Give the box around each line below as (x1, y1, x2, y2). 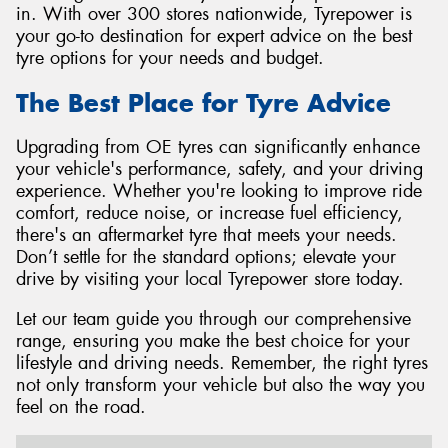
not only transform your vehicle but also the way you (16, 372, 425, 397)
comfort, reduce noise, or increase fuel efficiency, (16, 201, 403, 226)
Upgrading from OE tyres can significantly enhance (16, 135, 420, 160)
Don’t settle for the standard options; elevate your (16, 245, 396, 270)
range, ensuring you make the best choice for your (16, 328, 410, 353)
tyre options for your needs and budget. (16, 46, 324, 71)
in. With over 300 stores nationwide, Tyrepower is (16, 2, 412, 27)
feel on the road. (16, 394, 146, 419)
